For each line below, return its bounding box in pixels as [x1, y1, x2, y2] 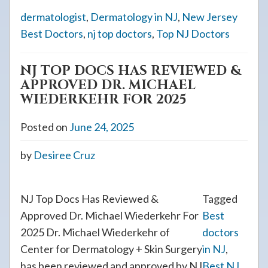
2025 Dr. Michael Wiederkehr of [20, 226, 170, 239]
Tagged [202, 192, 237, 205]
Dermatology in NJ [90, 10, 178, 23]
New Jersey [182, 10, 237, 23]
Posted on [20, 120, 69, 133]
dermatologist [20, 10, 86, 23]
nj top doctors [87, 27, 152, 40]
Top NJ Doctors [156, 27, 230, 40]
